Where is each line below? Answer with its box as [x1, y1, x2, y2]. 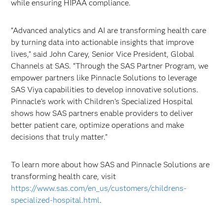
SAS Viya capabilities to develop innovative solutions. [11, 85, 199, 94]
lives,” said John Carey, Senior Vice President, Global [11, 49, 195, 59]
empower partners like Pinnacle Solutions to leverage [11, 73, 197, 82]
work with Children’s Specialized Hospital [48, 97, 193, 106]
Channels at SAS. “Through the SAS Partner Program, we [11, 61, 209, 71]
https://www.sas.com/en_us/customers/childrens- [11, 184, 187, 193]
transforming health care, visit [11, 172, 116, 181]
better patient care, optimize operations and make [11, 120, 184, 130]
